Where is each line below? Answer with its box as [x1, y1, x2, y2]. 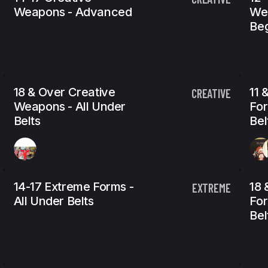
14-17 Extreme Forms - [13, 179, 134, 194]
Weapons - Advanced [13, 5, 132, 19]
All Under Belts [13, 194, 94, 208]
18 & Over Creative [13, 85, 115, 99]
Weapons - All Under [13, 99, 126, 114]
